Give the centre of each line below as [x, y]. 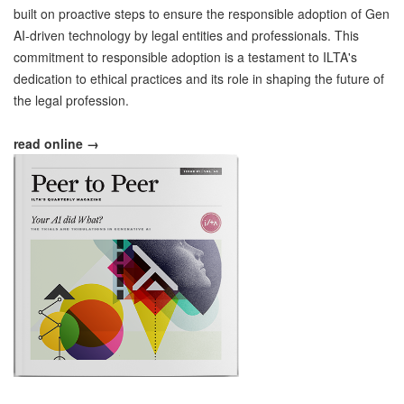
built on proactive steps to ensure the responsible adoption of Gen [202, 13]
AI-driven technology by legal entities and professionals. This [186, 35]
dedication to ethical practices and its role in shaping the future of [199, 78]
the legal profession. [71, 100]
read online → [56, 143]
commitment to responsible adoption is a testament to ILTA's [185, 56]
